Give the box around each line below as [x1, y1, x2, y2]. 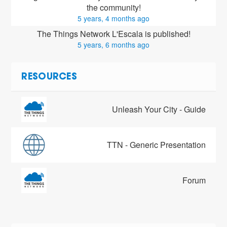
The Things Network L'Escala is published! [36, 28, 191, 40]
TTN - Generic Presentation [106, 139, 206, 151]
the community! [86, 2, 141, 14]
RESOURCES [21, 73, 78, 83]
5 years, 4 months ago [78, 13, 149, 24]
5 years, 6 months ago [78, 40, 149, 50]
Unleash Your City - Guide [111, 103, 206, 116]
